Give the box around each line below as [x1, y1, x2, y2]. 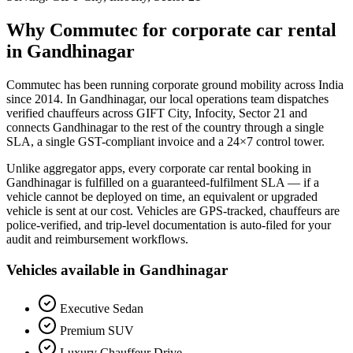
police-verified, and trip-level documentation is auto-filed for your [6, 218, 331, 232]
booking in [255, 162, 311, 176]
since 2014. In [6, 92, 80, 106]
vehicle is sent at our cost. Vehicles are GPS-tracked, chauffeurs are [6, 204, 340, 218]
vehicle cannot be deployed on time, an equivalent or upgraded [6, 190, 318, 204]
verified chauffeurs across [6, 106, 136, 121]
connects [6, 121, 53, 135]
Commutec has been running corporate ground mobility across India [6, 78, 344, 92]
